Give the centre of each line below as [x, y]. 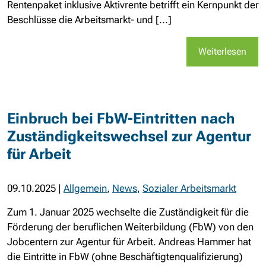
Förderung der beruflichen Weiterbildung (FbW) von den [130, 227]
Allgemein [85, 188]
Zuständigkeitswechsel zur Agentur [129, 136]
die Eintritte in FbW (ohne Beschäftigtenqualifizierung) [125, 256]
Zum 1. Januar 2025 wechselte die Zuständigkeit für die [128, 212]
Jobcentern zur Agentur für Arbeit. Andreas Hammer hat [129, 241]
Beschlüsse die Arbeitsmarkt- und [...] [89, 20]
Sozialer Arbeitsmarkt [189, 188]
